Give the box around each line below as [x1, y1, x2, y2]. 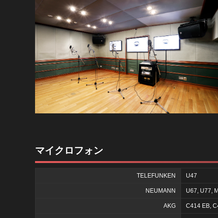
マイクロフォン [35, 145, 103, 156]
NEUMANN [145, 187, 176, 195]
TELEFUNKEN [137, 172, 176, 180]
